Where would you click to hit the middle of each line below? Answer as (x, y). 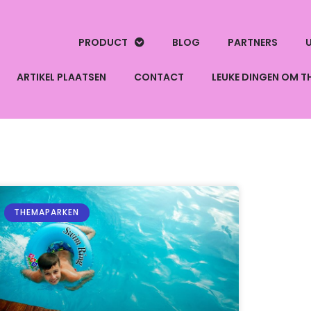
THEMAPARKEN (47, 212)
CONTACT (159, 77)
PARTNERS (252, 42)
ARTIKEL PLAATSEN (61, 77)
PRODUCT (103, 42)
